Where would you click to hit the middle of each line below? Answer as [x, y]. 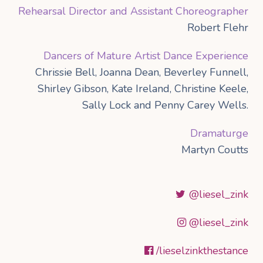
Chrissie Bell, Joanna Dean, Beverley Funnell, [142, 73]
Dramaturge [219, 134]
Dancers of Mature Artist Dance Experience [146, 56]
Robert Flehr [218, 28]
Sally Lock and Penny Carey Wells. [165, 105]
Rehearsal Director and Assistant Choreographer [133, 11]
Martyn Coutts [215, 150]
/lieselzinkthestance [201, 251]
